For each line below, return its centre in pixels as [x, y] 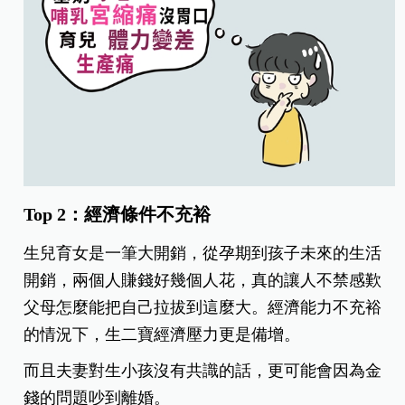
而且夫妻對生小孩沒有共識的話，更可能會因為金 [203, 371]
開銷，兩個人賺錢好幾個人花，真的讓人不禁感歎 [203, 281]
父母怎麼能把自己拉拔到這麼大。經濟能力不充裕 [203, 308]
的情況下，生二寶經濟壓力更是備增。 [162, 335]
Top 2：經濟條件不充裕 [118, 215]
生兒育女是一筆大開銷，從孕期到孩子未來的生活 [203, 254]
